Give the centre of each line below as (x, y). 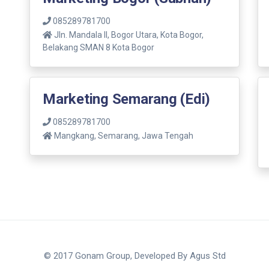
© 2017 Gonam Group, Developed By (116, 255)
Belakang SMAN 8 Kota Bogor (98, 47)
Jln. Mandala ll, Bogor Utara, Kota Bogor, (128, 35)
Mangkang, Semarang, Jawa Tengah (123, 135)
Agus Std (207, 255)
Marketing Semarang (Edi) (127, 99)
